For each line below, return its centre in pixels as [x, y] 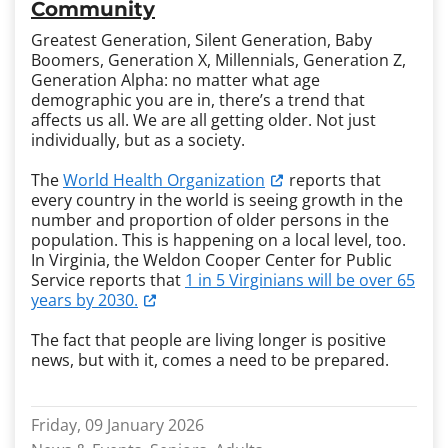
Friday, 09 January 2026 [117, 425]
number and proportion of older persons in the [210, 220]
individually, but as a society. [138, 140]
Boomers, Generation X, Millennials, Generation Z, [218, 60]
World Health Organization [164, 180]
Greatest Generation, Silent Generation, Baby [201, 40]
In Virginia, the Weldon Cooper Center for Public [211, 260]
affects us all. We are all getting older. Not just [203, 120]
